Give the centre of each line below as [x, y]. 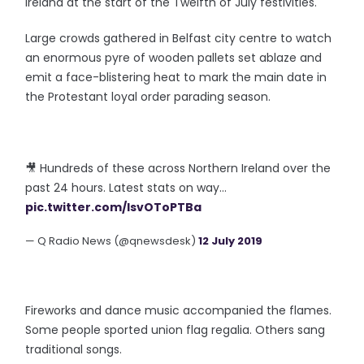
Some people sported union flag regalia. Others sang [175, 330]
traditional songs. [74, 349]
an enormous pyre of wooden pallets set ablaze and [174, 58]
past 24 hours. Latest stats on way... [126, 188]
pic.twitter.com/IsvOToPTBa [114, 207]
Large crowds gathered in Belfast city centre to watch [179, 38]
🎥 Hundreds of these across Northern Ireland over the [178, 168]
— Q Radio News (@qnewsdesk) [112, 241]
